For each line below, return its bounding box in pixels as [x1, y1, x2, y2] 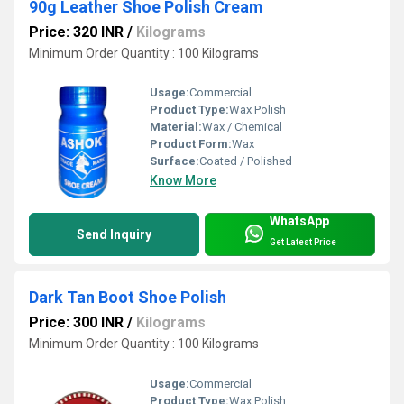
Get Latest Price [270, 236, 336, 247]
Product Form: [150, 137, 232, 151]
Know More [150, 173, 216, 188]
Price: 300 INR [29, 314, 124, 332]
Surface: [150, 154, 199, 169]
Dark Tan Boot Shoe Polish [29, 288, 226, 308]
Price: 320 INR [29, 23, 124, 41]
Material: [150, 120, 202, 134]
